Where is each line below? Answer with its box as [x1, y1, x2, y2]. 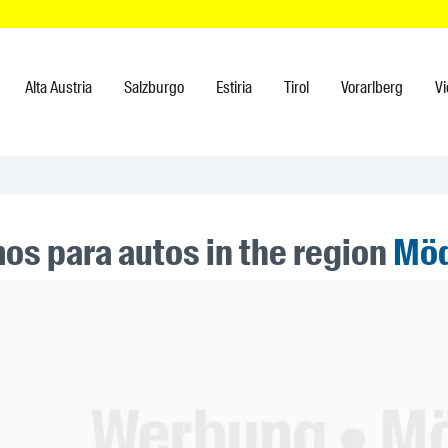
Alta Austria [25, 77, 92, 98]
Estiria [216, 77, 252, 98]
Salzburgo [124, 77, 184, 98]
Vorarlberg [341, 77, 403, 98]
